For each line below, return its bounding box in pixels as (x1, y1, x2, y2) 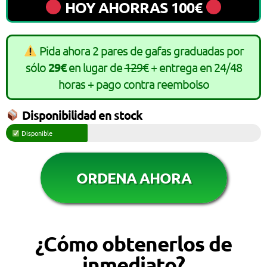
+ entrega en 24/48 (148, 59, 242, 74)
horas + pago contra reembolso (58, 76, 209, 91)
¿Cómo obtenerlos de (35, 230, 232, 256)
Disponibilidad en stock (19, 107, 142, 123)
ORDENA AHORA (76, 167, 191, 187)
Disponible (19, 128, 52, 138)
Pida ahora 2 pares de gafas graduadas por (36, 42, 244, 58)
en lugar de (66, 59, 125, 74)
